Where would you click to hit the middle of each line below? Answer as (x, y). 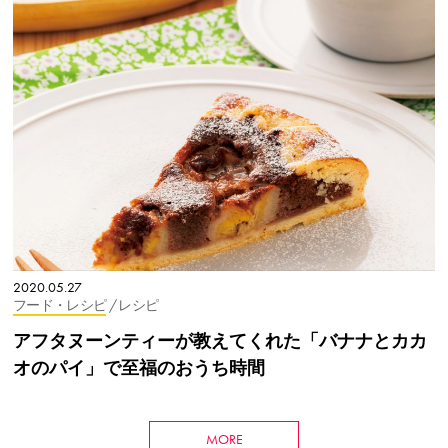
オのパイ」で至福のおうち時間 (139, 367)
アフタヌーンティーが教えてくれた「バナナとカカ (220, 340)
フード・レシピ (60, 305)
